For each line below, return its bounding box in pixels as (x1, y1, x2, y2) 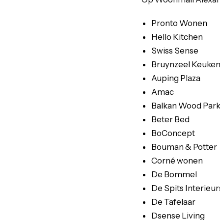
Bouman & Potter (151, 142, 217, 152)
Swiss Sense (151, 46, 198, 55)
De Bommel (151, 169, 197, 179)
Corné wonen (151, 156, 203, 165)
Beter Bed (151, 114, 190, 124)
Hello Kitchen (151, 32, 203, 42)
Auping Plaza (151, 73, 200, 83)
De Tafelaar (151, 197, 195, 207)
